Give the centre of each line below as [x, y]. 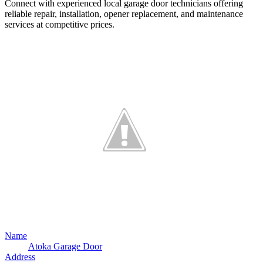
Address [20, 257]
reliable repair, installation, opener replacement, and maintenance [124, 14]
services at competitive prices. [60, 24]
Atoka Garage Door [65, 246]
